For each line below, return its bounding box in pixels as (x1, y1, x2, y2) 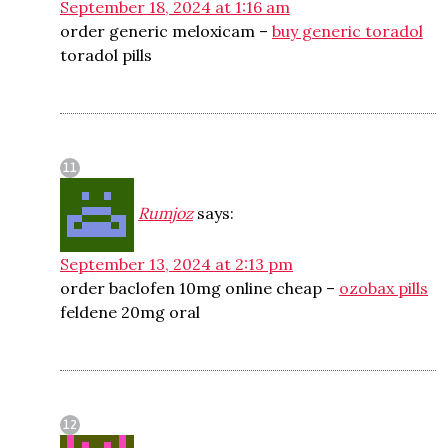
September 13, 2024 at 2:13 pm (60, 254, 293, 274)
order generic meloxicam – (60, 21, 272, 41)
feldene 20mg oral (60, 302, 200, 322)
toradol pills (60, 45, 152, 65)
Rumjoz (138, 203, 193, 223)
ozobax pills (339, 278, 428, 298)
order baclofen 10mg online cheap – (60, 278, 339, 298)
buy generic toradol (272, 21, 423, 41)
